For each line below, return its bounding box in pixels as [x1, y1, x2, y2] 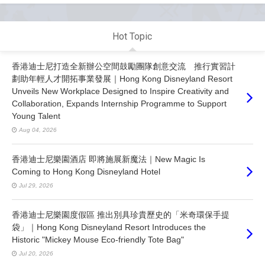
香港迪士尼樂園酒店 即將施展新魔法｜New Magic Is [12, 154, 205, 164]
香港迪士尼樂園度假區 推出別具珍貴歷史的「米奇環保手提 [12, 209, 230, 219]
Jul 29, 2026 [19, 182, 53, 189]
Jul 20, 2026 [19, 250, 53, 257]
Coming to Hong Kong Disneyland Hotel [12, 166, 160, 176]
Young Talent [12, 111, 60, 121]
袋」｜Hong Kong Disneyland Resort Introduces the [12, 222, 206, 232]
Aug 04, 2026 [19, 126, 57, 133]
